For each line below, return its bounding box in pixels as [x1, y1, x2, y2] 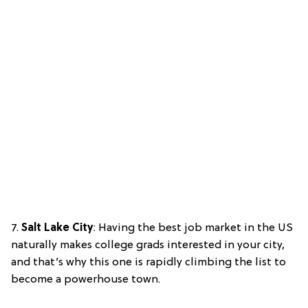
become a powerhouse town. [11, 274, 160, 287]
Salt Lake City [21, 222, 93, 235]
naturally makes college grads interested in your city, [11, 239, 285, 252]
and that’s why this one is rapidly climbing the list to [11, 256, 286, 269]
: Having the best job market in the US [93, 222, 293, 235]
